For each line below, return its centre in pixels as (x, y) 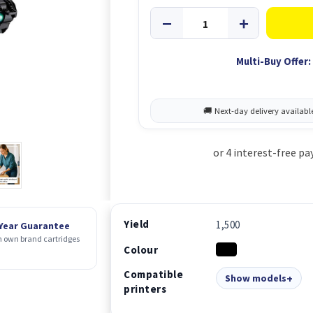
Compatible (154, 274)
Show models (256, 278)
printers (145, 289)
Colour (141, 250)
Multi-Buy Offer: (274, 61)
